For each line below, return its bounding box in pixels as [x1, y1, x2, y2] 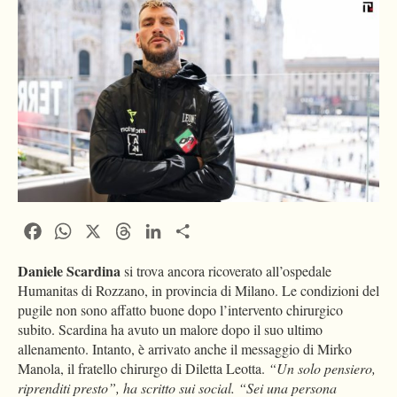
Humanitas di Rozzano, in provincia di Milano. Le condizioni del [18, 281, 379, 300]
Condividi [195, 220, 257, 239]
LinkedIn [165, 220, 219, 239]
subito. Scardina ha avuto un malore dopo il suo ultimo [18, 320, 323, 339]
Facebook [44, 220, 99, 239]
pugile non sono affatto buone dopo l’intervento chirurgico [18, 300, 343, 320]
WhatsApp [74, 220, 136, 239]
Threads [135, 220, 183, 239]
